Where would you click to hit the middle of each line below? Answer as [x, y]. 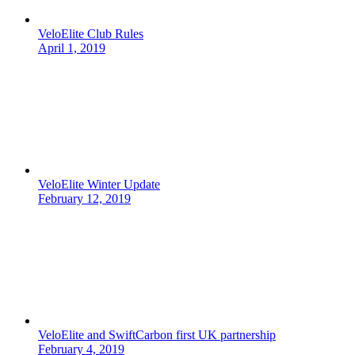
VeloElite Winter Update [99, 185]
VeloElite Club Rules [91, 34]
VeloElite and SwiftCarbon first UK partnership [157, 335]
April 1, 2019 [72, 48]
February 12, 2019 [84, 199]
